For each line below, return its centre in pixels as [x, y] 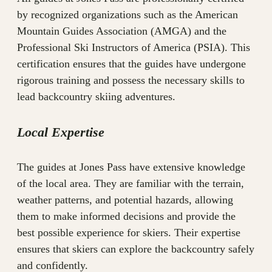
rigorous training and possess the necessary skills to [131, 80]
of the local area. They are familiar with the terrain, [131, 183]
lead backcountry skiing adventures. [96, 97]
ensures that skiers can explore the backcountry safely [136, 249]
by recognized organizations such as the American [127, 15]
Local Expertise [61, 132]
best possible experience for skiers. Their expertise [129, 232]
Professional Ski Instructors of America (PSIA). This [134, 48]
